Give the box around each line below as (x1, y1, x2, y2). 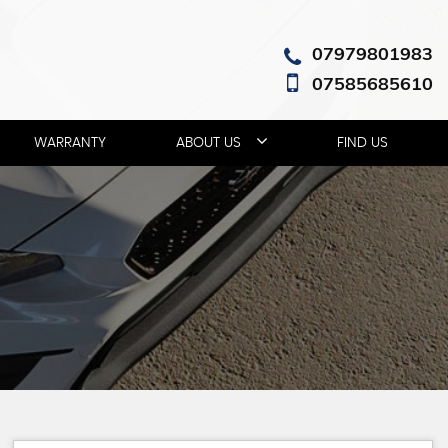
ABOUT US (175, 136, 241, 150)
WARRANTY (34, 136, 107, 150)
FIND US (337, 136, 388, 150)
